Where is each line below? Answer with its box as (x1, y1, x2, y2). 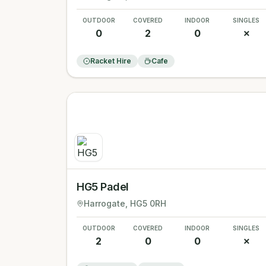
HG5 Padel (77, 180, 129, 193)
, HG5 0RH (125, 198, 166, 208)
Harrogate (84, 198, 125, 208)
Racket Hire (90, 56, 131, 65)
